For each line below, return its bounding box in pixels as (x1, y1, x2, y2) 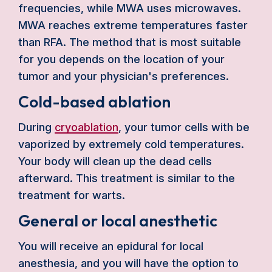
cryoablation (55, 121, 118, 134)
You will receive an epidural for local (18, 240, 203, 253)
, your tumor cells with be (118, 121, 250, 134)
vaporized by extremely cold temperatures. (18, 138, 244, 151)
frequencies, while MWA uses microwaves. (18, 2, 241, 15)
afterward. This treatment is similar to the (18, 172, 235, 185)
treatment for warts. (18, 189, 125, 202)
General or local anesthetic (18, 211, 217, 231)
